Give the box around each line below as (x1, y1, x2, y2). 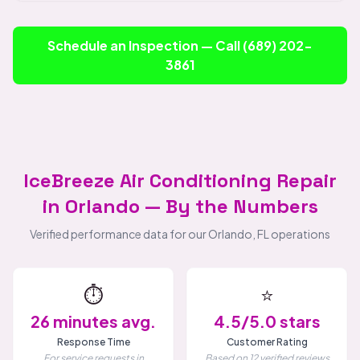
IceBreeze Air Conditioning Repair (23, 168, 337, 193)
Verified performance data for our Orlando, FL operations (30, 227, 330, 241)
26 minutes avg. (31, 311, 156, 331)
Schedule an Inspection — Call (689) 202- (47, 37, 313, 54)
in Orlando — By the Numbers (42, 194, 318, 219)
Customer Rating (226, 336, 308, 348)
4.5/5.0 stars (213, 311, 321, 331)
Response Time (56, 336, 130, 348)
